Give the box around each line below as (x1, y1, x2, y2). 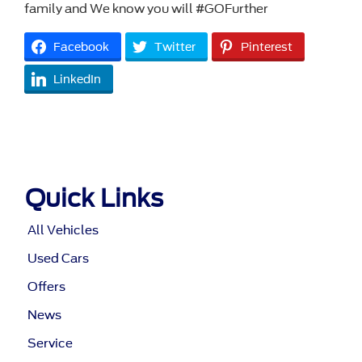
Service (27, 335, 74, 351)
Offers (27, 279, 66, 294)
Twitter (154, 40, 196, 53)
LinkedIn (53, 72, 101, 86)
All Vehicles (27, 222, 99, 238)
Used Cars (27, 250, 90, 266)
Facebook (53, 40, 109, 53)
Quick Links (25, 183, 164, 213)
